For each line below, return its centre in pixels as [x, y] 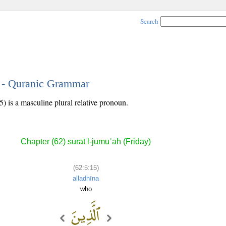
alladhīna [86, 178]
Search [149, 21]
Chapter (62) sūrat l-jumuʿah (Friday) [86, 142]
